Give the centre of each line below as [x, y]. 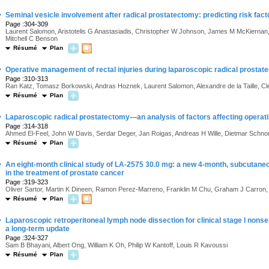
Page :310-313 [27, 79]
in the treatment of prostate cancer [65, 173]
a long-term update [38, 229]
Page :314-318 [27, 126]
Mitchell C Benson [32, 38]
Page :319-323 [27, 182]
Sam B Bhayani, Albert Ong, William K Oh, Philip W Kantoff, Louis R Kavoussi [116, 245]
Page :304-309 [27, 24]
